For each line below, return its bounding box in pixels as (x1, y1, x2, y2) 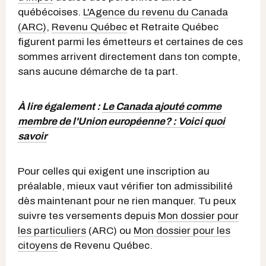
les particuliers (18, 224, 86, 236)
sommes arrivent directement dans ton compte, (18, 50, 240, 62)
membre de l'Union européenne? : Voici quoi (18, 115, 225, 127)
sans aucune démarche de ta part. (18, 65, 178, 77)
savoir (18, 130, 47, 142)
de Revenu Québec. (58, 239, 153, 251)
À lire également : (18, 100, 102, 112)
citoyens (18, 239, 58, 251)
